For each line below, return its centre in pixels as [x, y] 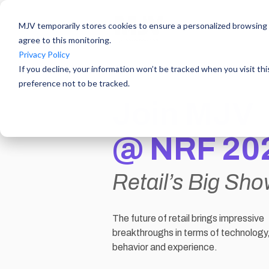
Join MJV [183, 114]
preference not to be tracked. [74, 83]
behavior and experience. [165, 247]
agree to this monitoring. [65, 40]
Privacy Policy [44, 54]
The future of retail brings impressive [188, 218]
